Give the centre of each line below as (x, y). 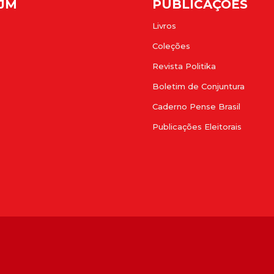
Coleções (171, 46)
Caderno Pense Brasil (196, 107)
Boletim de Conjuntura (198, 87)
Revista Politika (184, 66)
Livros (164, 26)
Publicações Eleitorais (197, 127)
